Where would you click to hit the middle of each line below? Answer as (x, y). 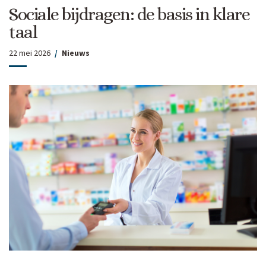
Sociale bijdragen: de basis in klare (129, 15)
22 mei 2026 (30, 53)
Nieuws (76, 53)
